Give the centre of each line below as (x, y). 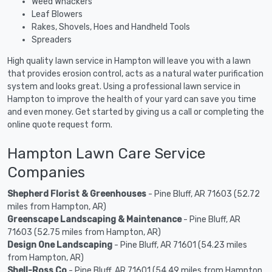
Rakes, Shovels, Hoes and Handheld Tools (111, 27)
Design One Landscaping (60, 245)
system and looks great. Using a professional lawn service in (124, 86)
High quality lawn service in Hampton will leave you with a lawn (129, 61)
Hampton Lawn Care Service (106, 153)
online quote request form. (60, 124)
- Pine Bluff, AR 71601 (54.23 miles (180, 245)
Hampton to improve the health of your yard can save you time (132, 99)
